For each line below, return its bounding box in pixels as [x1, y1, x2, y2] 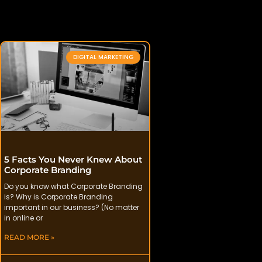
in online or [4, 212, 43, 223]
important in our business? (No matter [4, 202, 139, 212]
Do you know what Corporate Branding [4, 181, 143, 191]
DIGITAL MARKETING [73, 53, 133, 61]
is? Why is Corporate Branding [4, 191, 113, 202]
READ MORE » [4, 232, 54, 242]
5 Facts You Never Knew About [4, 153, 142, 165]
